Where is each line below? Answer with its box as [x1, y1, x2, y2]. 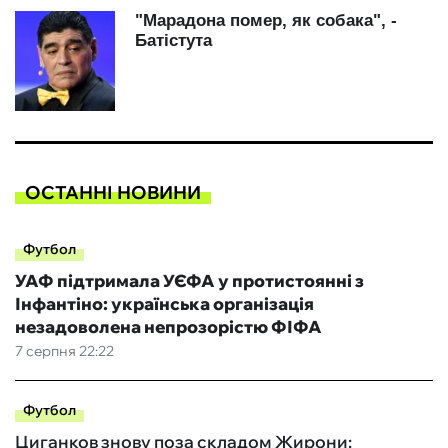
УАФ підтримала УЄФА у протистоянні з [15, 270, 364, 292]
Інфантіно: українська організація [15, 293, 314, 315]
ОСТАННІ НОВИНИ [25, 180, 201, 204]
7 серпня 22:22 [15, 342, 114, 361]
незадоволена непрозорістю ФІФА [15, 316, 322, 338]
